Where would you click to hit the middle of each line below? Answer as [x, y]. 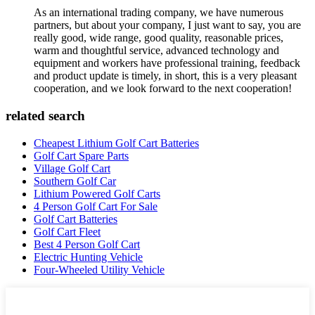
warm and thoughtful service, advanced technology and [156, 51]
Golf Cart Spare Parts [81, 155]
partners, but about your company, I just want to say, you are [167, 25]
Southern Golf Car [75, 181]
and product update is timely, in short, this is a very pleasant [165, 76]
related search [45, 116]
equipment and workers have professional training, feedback [167, 63]
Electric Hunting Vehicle [88, 257]
